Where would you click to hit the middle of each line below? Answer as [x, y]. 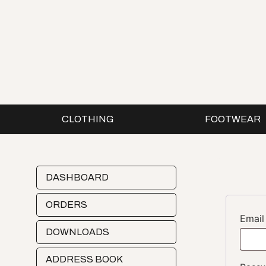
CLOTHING [88, 119]
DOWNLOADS [77, 232]
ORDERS [66, 205]
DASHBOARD [77, 177]
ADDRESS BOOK [84, 259]
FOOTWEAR [233, 119]
